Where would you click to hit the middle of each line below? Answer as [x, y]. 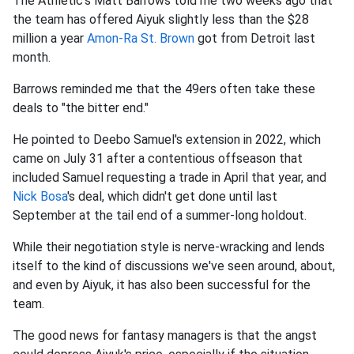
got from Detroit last [255, 39]
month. [33, 58]
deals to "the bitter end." [81, 108]
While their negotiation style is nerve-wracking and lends [169, 247]
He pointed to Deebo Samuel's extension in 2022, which [167, 140]
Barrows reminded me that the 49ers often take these [164, 89]
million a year [50, 39]
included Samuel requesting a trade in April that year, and [169, 178]
